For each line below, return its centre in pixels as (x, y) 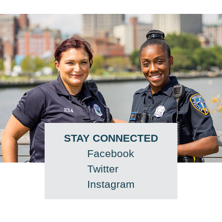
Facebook (111, 154)
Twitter (103, 169)
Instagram (111, 184)
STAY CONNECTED (111, 138)
